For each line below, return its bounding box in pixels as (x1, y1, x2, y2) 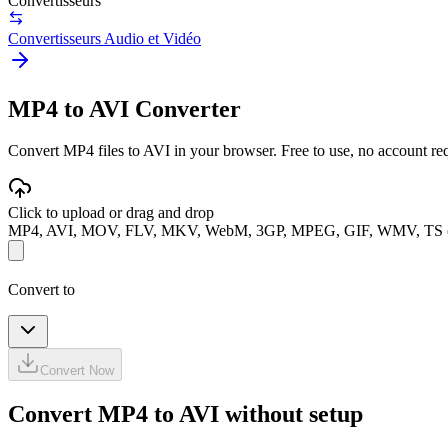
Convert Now (40, 363, 114, 379)
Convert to (8, 281, 75, 299)
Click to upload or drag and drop (8, 204, 214, 222)
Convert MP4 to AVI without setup (8, 401, 363, 428)
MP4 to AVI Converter (8, 95, 241, 122)
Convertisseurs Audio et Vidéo (8, 29, 201, 47)
